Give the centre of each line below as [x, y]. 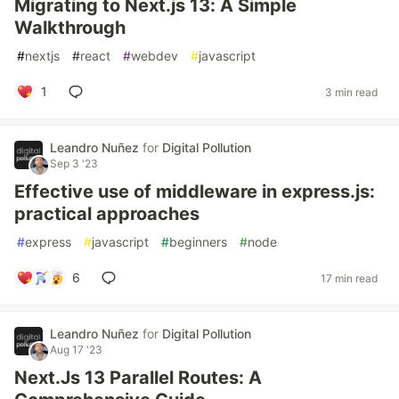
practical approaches [107, 214]
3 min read [351, 92]
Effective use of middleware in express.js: [195, 191]
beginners [198, 242]
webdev [155, 56]
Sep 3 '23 [74, 163]
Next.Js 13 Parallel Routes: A [138, 378]
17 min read [349, 278]
